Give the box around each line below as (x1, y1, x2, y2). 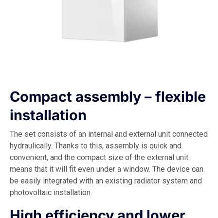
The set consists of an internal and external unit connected (10, 129, 208, 139)
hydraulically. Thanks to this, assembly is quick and (10, 141, 182, 150)
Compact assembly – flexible (10, 88, 206, 105)
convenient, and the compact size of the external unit (10, 152, 188, 162)
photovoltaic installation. (10, 187, 92, 197)
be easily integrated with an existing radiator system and (10, 176, 202, 185)
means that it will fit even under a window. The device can (10, 164, 203, 174)
